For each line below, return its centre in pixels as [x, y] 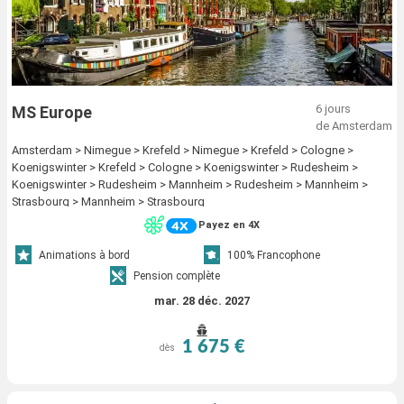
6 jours [333, 108]
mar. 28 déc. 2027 [202, 301]
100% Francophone [274, 256]
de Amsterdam [354, 125]
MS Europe [52, 112]
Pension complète [176, 276]
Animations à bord [85, 256]
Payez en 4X [229, 225]
